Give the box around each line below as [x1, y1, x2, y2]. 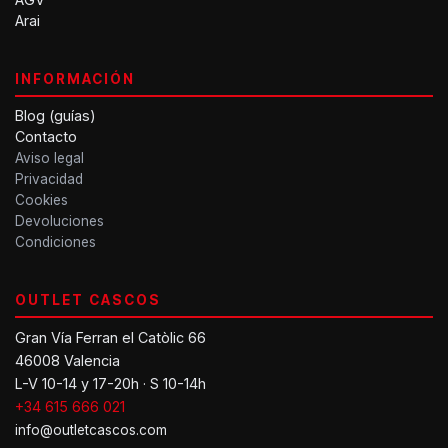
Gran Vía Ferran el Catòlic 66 [15, 329, 206, 346]
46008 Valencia [15, 352, 120, 369]
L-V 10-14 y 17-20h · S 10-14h [15, 375, 206, 392]
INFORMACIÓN [15, 71, 136, 87]
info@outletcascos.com [15, 422, 167, 438]
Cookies [15, 192, 68, 208]
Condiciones [15, 234, 96, 250]
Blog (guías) [15, 107, 96, 124]
